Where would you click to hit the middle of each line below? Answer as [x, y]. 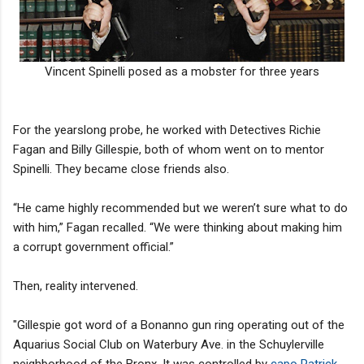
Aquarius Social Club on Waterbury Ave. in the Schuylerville [169, 344]
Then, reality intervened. [76, 286]
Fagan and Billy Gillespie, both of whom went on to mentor [169, 149]
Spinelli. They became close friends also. [121, 169]
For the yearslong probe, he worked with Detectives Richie [167, 130]
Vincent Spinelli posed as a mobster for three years [182, 71]
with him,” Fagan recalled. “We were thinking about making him [178, 227]
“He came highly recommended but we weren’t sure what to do [180, 208]
